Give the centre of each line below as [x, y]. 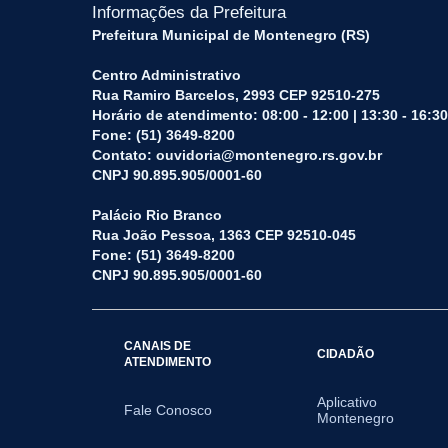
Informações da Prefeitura [189, 12]
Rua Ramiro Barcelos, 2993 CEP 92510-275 [236, 95]
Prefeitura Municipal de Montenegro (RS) [231, 35]
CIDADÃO [346, 353]
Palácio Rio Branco [157, 215]
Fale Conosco [168, 410]
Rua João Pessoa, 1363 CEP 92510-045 [224, 235]
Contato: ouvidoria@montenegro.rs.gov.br [237, 155]
